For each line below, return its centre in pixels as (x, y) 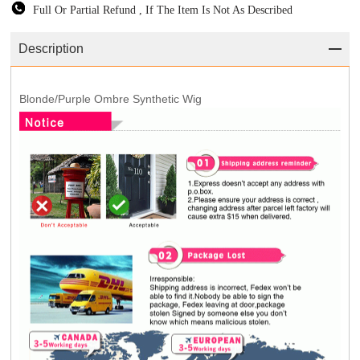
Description (51, 48)
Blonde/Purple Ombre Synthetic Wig (111, 98)
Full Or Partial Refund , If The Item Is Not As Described (163, 10)
